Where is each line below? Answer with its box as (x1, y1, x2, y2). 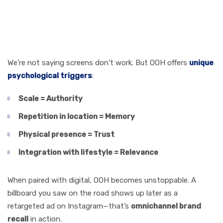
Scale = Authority (18, 94, 83, 103)
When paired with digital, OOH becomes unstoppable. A (7, 175, 196, 185)
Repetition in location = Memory (18, 111, 135, 121)
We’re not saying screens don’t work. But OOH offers (7, 58, 189, 67)
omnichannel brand (131, 201, 201, 211)
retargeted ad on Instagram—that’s (7, 201, 131, 211)
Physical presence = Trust (18, 129, 114, 139)
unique (189, 58, 214, 67)
